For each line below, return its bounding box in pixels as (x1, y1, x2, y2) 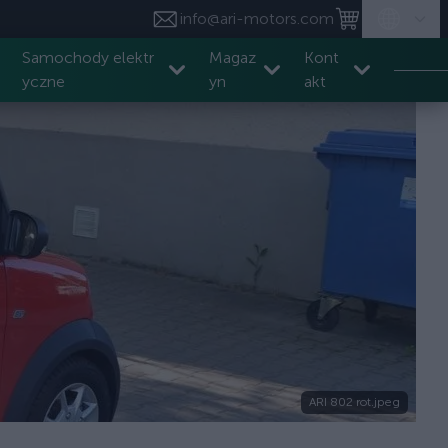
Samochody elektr (21, 48, 154, 67)
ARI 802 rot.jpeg (309, 395, 400, 409)
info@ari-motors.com (180, 9, 334, 28)
